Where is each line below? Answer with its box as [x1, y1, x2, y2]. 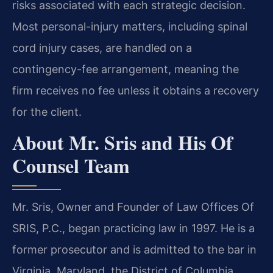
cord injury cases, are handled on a [12, 41, 192, 55]
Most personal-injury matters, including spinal [12, 20, 247, 34]
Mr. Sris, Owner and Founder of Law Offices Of [12, 200, 254, 214]
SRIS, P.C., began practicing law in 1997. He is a [12, 222, 255, 235]
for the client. [12, 105, 82, 119]
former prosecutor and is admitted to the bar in [12, 243, 257, 257]
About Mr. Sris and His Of [12, 128, 233, 157]
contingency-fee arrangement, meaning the [12, 63, 239, 76]
